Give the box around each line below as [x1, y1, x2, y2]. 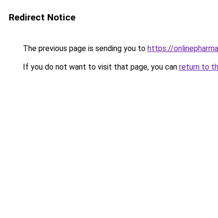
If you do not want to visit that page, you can [21, 62, 179, 72]
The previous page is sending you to [21, 44, 147, 53]
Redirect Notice [9, 12, 75, 23]
